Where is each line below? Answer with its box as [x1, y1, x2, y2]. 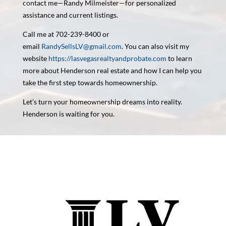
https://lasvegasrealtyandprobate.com [48, 53, 166, 63]
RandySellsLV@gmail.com [41, 41, 122, 50]
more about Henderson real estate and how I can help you [22, 66, 202, 75]
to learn [166, 53, 192, 63]
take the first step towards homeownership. [22, 78, 157, 87]
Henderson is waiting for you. [22, 109, 115, 118]
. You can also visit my [121, 41, 189, 50]
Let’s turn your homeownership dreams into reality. [22, 97, 182, 106]
